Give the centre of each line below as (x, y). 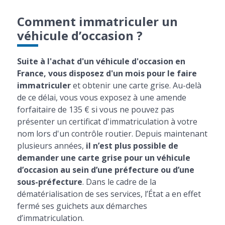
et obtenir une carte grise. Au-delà (136, 85)
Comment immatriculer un (97, 21)
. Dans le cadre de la (119, 182)
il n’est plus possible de (132, 146)
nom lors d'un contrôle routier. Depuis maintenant (112, 134)
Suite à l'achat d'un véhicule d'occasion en (101, 61)
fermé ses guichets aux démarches (82, 206)
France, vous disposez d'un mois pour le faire (107, 73)
